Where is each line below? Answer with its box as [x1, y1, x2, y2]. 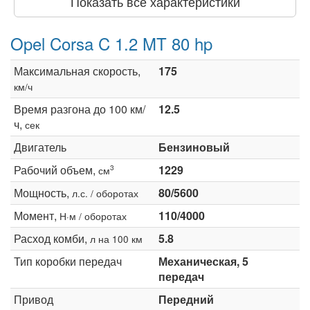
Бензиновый [158, 138, 230, 155]
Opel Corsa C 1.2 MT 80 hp [10, 30, 212, 55]
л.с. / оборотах [72, 185, 138, 200]
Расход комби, [14, 230, 90, 246]
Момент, [14, 207, 60, 224]
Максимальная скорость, [14, 62, 140, 79]
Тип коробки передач [14, 253, 122, 269]
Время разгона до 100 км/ [14, 100, 145, 117]
